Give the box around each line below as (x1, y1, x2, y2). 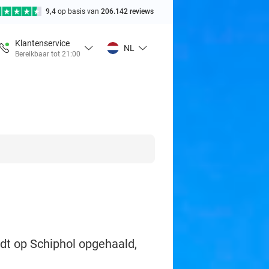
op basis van (58, 7, 101, 16)
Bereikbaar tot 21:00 (15, 49, 80, 58)
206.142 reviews (101, 7, 154, 16)
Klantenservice (15, 38, 70, 48)
